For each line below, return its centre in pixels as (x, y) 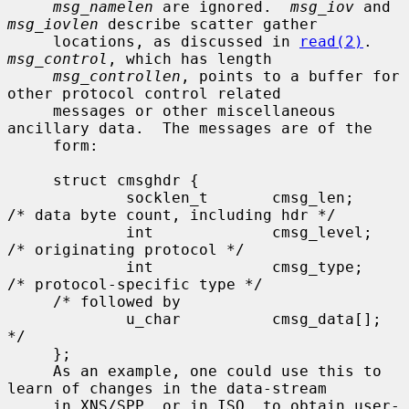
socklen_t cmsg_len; (67, 197)
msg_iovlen (53, 24)
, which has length (190, 58)
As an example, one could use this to (30, 371)
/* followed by (30, 301)
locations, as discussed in (176, 41)
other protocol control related (144, 93)
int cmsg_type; (67, 267)
